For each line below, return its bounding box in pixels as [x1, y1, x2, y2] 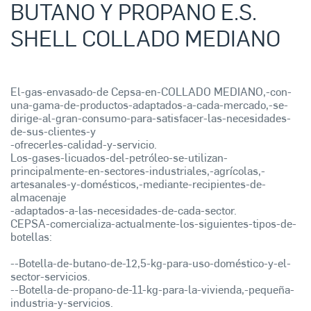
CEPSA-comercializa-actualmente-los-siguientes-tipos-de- [10, 215, 296, 232]
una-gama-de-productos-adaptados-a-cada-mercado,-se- [10, 96, 288, 113]
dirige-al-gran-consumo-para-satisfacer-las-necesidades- [10, 110, 291, 126]
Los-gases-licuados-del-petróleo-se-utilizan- [10, 149, 228, 166]
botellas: [10, 228, 52, 245]
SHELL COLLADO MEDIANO [10, 22, 280, 54]
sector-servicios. [10, 268, 90, 285]
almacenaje [10, 189, 66, 205]
